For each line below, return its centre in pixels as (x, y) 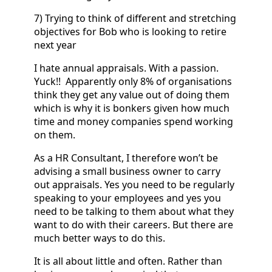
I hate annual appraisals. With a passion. (126, 68)
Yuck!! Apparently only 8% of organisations (133, 81)
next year (55, 45)
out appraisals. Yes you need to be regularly (134, 184)
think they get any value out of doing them (132, 94)
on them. (55, 134)
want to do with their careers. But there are (134, 224)
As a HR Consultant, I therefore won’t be (126, 158)
